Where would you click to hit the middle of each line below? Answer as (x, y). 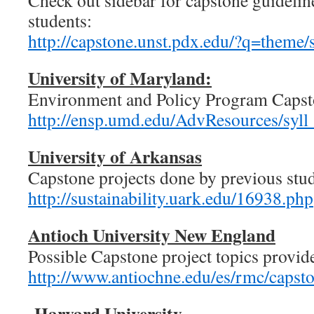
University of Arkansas (115, 156)
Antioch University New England (152, 235)
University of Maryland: (120, 78)
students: (60, 20)
